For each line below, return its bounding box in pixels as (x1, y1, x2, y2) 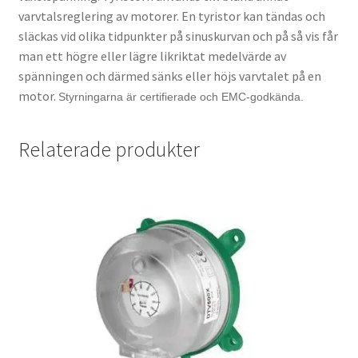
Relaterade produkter (18, 136, 200, 162)
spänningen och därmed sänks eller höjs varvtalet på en (18, 67, 321, 84)
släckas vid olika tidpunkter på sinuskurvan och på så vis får (18, 27, 338, 44)
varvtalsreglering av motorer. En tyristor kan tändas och (18, 7, 325, 24)
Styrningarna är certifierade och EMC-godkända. (58, 89, 307, 103)
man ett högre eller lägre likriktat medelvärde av (18, 47, 286, 64)
